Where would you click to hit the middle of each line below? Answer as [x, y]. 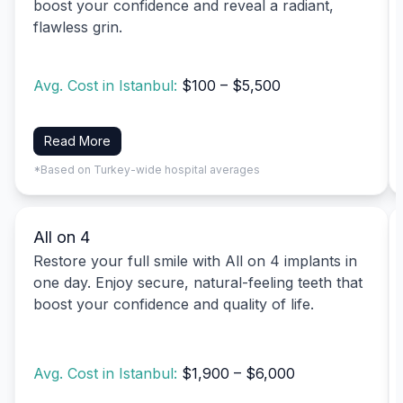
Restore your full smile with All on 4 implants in [195, 260]
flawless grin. [78, 27]
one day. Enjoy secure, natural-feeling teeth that [198, 282]
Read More [77, 140]
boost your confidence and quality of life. [174, 304]
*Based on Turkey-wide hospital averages [147, 169]
